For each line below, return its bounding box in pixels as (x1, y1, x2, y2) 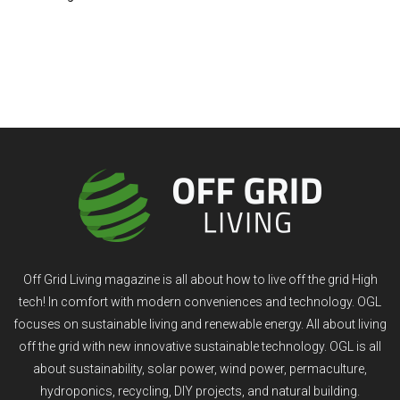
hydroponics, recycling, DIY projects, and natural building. (40, 383, 360, 398)
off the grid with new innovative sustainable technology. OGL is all (19, 338, 381, 354)
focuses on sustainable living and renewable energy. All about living (13, 316, 387, 331)
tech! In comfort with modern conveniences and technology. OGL (19, 294, 381, 309)
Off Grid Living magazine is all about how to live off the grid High (22, 271, 378, 287)
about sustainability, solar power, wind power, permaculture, (33, 361, 367, 376)
